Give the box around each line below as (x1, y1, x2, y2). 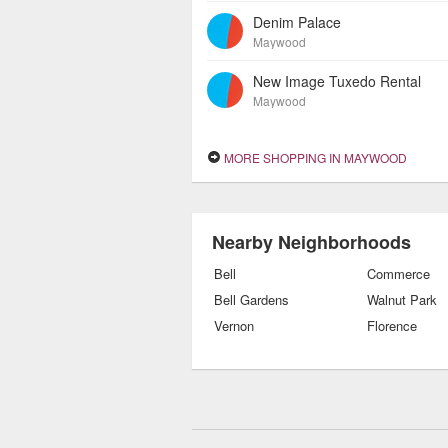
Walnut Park (367, 290, 437, 309)
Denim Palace (253, 12, 341, 32)
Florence (367, 316, 417, 335)
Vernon (214, 316, 254, 335)
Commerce (367, 264, 430, 283)
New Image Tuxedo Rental (253, 71, 421, 91)
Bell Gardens (214, 290, 289, 309)
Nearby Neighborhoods (212, 229, 411, 255)
